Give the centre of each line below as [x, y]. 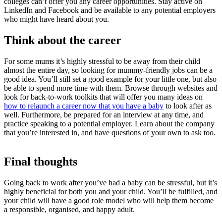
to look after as [188, 106]
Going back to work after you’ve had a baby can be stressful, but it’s [111, 182]
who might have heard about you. [56, 19]
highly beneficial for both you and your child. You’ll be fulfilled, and [111, 191]
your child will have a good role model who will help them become [109, 200]
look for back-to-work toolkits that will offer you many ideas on [103, 97]
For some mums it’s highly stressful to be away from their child [102, 61]
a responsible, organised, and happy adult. [69, 209]
